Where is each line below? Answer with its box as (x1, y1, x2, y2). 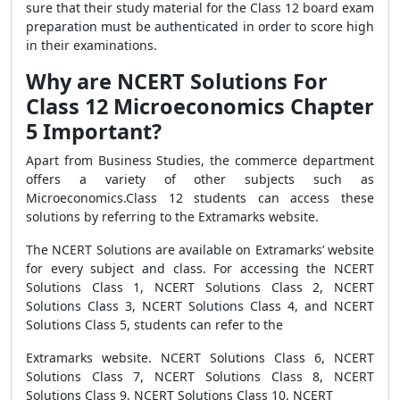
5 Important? (26, 117, 162, 146)
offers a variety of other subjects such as (26, 171, 374, 187)
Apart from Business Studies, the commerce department (26, 152, 374, 169)
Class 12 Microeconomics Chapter (26, 92, 374, 121)
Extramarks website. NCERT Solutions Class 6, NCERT (26, 349, 374, 366)
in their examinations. (26, 37, 157, 54)
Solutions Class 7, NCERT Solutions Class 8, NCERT (26, 368, 374, 385)
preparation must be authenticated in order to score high (26, 18, 374, 35)
